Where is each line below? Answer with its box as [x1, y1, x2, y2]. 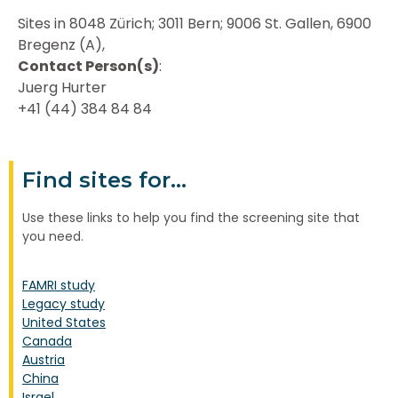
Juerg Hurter [18, 77, 107, 99]
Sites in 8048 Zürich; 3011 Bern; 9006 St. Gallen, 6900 [18, 13, 371, 35]
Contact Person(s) [18, 56, 159, 77]
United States [22, 314, 106, 332]
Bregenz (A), [18, 35, 105, 56]
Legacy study [22, 295, 105, 314]
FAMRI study [22, 276, 95, 295]
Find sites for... [22, 166, 187, 193]
